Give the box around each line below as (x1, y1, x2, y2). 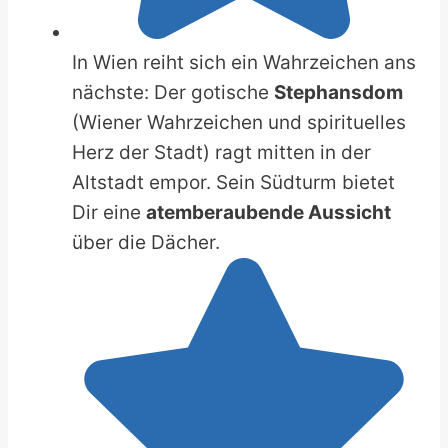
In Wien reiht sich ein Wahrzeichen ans (72, 50, 416, 74)
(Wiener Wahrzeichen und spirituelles (72, 110, 406, 134)
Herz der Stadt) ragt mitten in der (72, 140, 371, 164)
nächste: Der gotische (72, 80, 274, 104)
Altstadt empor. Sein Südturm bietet (72, 170, 395, 194)
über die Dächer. (72, 230, 220, 254)
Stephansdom (274, 80, 403, 104)
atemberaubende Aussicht (146, 200, 391, 224)
